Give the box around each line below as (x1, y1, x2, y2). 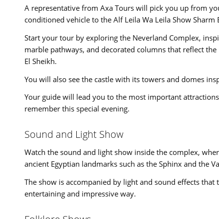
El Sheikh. (24, 56, 57, 66)
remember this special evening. (24, 104, 130, 114)
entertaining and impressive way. (24, 188, 136, 198)
